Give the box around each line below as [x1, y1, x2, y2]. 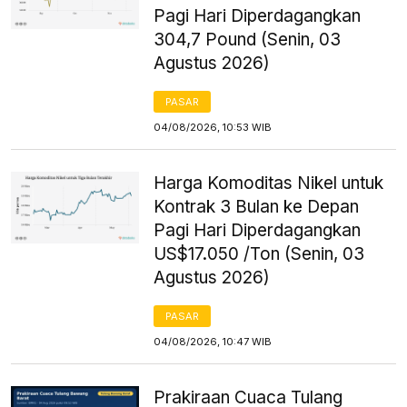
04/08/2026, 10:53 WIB [154, 120, 273, 134]
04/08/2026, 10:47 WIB [154, 334, 273, 348]
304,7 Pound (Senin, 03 [154, 28, 342, 50]
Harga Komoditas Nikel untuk [154, 172, 384, 194]
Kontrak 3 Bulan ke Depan [154, 195, 360, 217]
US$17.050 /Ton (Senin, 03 [154, 243, 365, 264]
